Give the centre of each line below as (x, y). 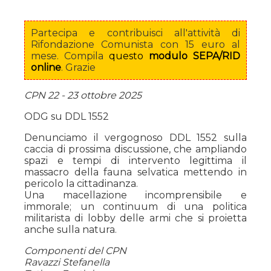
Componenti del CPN (75, 251)
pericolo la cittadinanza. (81, 184)
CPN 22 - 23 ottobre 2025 (83, 95)
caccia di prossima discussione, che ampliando (135, 149)
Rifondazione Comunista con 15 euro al (135, 44)
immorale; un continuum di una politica (135, 207)
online (46, 67)
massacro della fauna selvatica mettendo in (135, 172)
